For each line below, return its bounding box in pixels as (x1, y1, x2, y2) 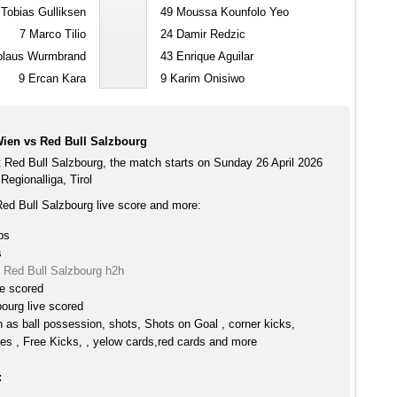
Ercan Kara (24, 72, 86, 85)
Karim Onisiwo (166, 72, 245, 85)
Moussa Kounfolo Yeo (172, 5, 289, 19)
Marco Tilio (25, 27, 86, 41)
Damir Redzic (172, 27, 245, 41)
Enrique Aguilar (172, 50, 253, 63)
